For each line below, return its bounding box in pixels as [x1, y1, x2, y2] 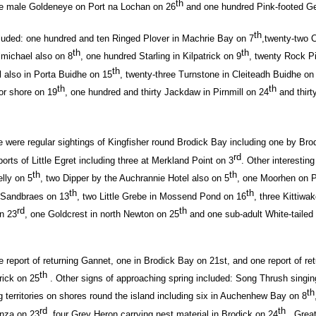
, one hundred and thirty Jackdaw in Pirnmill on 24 [65, 87, 269, 98]
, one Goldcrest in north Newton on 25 [25, 209, 180, 220]
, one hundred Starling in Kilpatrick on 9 [80, 51, 242, 62]
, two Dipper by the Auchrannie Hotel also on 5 [40, 173, 230, 184]
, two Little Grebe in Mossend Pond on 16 [77, 190, 247, 202]
